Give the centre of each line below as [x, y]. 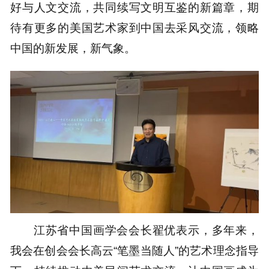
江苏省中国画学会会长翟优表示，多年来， [146, 230]
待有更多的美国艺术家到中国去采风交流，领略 [134, 28]
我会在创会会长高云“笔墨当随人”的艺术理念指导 [134, 251]
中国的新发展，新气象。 [73, 48]
